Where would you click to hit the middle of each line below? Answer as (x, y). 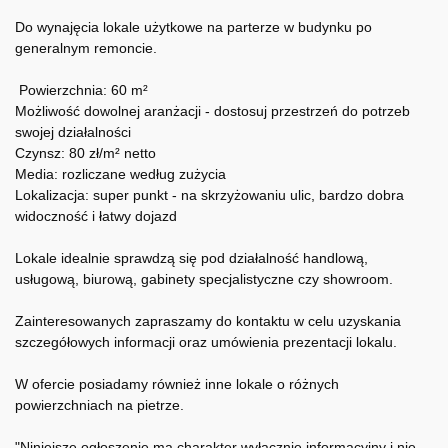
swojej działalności (73, 132)
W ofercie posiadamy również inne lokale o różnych (177, 384)
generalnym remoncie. (86, 48)
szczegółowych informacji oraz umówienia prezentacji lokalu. (206, 342)
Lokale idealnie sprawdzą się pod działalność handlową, (191, 258)
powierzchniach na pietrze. (99, 405)
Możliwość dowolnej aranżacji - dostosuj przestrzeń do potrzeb (212, 111)
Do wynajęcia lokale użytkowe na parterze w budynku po (193, 27)
